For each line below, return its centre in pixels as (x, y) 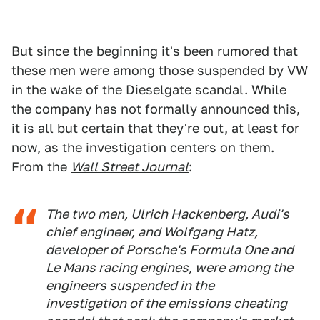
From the (41, 167)
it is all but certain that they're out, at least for (155, 128)
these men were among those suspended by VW (160, 70)
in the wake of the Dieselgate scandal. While (149, 90)
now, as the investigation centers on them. (143, 147)
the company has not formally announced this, (156, 109)
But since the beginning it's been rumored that (155, 51)
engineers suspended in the (130, 285)
